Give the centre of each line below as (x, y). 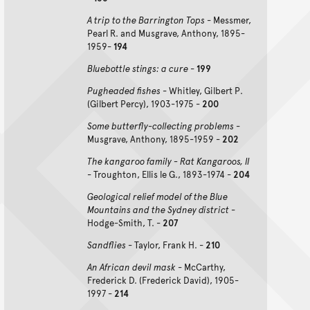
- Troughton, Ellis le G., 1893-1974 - (160, 175)
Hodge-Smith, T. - (125, 223)
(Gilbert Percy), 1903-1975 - (145, 104)
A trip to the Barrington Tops (146, 20)
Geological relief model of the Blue (157, 197)
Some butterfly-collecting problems (161, 126)
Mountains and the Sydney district (158, 210)
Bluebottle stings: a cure (138, 69)
